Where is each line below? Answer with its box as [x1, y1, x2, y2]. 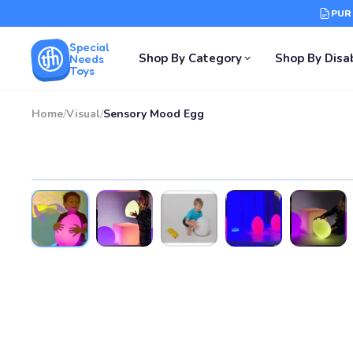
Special [69, 39, 110, 54]
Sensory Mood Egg [103, 106, 204, 121]
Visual [66, 106, 100, 121]
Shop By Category [139, 50, 243, 66]
